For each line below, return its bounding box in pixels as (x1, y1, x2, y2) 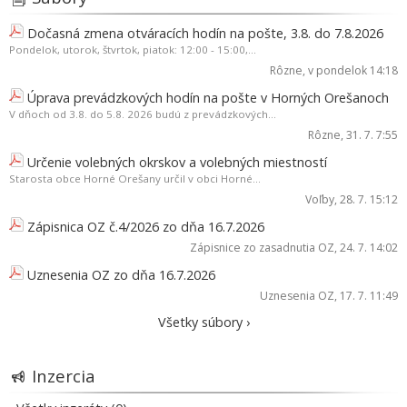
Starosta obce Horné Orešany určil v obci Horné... (9, 172, 261, 186)
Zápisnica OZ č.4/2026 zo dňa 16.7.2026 (27, 218, 264, 236)
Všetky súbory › (157, 313, 250, 332)
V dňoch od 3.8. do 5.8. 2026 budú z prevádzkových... (9, 107, 276, 122)
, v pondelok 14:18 (303, 63, 398, 79)
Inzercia (32, 364, 95, 388)
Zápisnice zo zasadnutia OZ (190, 240, 334, 256)
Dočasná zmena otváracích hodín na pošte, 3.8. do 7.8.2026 (27, 25, 383, 43)
